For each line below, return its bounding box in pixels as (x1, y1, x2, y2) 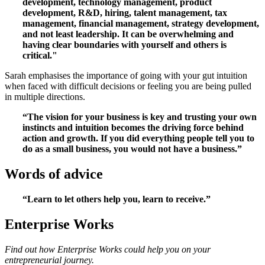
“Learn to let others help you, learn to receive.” (22, 193, 211, 204)
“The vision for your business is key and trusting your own (22, 112, 257, 122)
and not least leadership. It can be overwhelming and (22, 29, 234, 40)
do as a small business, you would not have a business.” (22, 144, 242, 154)
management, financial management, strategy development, (22, 18, 259, 29)
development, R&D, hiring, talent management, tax (22, 8, 227, 18)
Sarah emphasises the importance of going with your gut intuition (5, 70, 247, 81)
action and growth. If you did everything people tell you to (22, 133, 254, 144)
